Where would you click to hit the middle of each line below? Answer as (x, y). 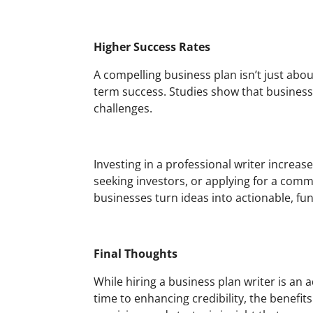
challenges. (123, 108)
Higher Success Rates (152, 46)
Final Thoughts (136, 253)
